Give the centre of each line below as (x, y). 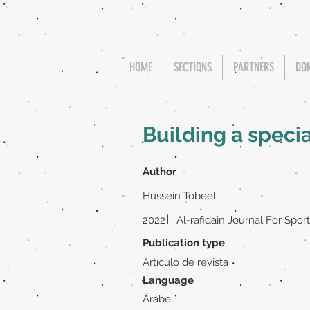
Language (168, 280)
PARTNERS (254, 67)
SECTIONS (193, 67)
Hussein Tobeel (179, 196)
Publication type (184, 243)
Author (159, 172)
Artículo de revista (185, 262)
